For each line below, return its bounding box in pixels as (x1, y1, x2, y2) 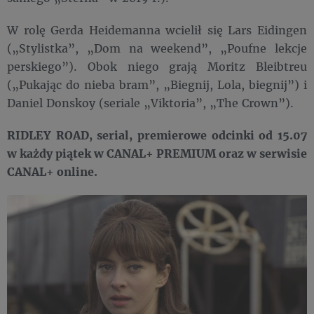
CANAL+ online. (7, 164, 97, 179)
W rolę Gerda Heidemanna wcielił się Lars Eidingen (7, 22, 307, 37)
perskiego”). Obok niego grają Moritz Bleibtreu (7, 59, 307, 74)
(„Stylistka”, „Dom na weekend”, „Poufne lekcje (7, 41, 307, 55)
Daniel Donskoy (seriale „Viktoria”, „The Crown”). (7, 95, 294, 110)
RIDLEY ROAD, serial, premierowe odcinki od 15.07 (7, 128, 307, 142)
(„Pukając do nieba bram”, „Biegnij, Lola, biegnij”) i (7, 77, 307, 92)
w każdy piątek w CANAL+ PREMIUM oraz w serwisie (7, 146, 307, 161)
